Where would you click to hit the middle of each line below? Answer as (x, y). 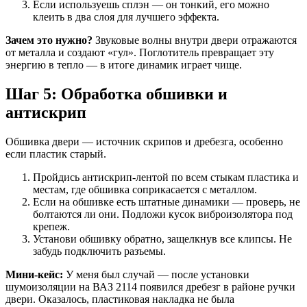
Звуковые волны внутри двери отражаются (195, 40)
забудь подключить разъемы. (99, 251)
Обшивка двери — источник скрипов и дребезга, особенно (144, 142)
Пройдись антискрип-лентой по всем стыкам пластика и (166, 177)
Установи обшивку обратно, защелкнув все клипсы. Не (162, 239)
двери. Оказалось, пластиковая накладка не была (120, 299)
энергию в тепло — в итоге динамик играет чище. (124, 65)
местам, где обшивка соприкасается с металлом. (145, 190)
